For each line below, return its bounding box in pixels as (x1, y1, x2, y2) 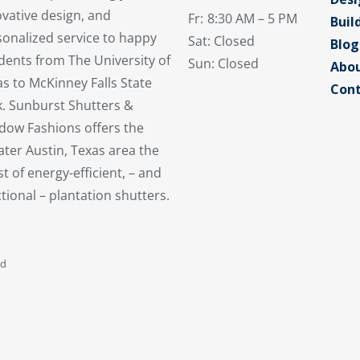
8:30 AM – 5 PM (207, 10, 297, 28)
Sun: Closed (187, 55, 262, 73)
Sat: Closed (187, 32, 255, 51)
